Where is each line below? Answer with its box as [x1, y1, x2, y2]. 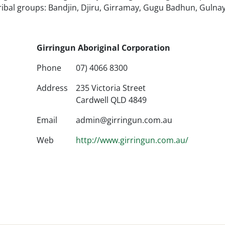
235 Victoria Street [76, 82, 146, 94]
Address [37, 82, 68, 94]
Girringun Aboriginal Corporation [37, 42, 170, 54]
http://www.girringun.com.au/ [76, 135, 188, 146]
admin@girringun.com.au [76, 115, 172, 126]
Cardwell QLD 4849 [76, 94, 147, 106]
